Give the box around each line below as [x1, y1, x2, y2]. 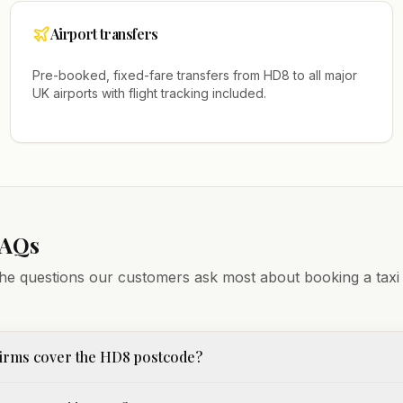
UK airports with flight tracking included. [31, 85, 266, 101]
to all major [289, 67, 357, 83]
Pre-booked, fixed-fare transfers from [31, 67, 264, 83]
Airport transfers [49, 24, 158, 43]
